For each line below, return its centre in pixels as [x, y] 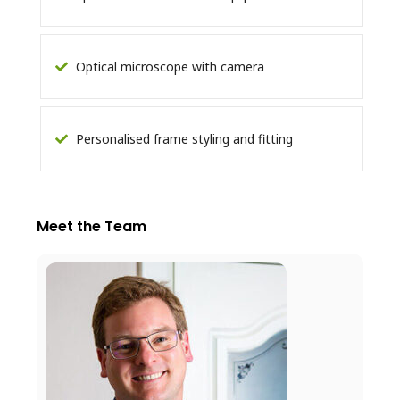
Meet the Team [92, 226]
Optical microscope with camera [168, 66]
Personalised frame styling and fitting [183, 138]
